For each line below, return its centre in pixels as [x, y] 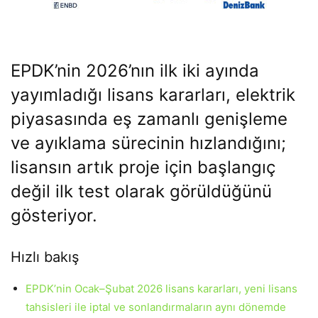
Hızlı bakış [45, 257]
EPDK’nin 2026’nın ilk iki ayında [135, 71]
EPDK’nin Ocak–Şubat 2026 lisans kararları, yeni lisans [161, 289]
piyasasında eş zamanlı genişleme [149, 119]
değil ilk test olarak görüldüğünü [141, 191]
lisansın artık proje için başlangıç [143, 167]
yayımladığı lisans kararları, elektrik [153, 95]
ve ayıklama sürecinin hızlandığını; [148, 143]
